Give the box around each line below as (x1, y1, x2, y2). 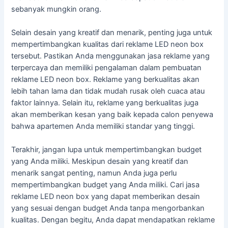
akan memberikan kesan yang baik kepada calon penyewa (11, 109, 214, 119)
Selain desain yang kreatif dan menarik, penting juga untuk (11, 27, 213, 37)
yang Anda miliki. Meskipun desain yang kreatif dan (11, 157, 189, 166)
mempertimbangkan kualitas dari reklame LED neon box (11, 39, 204, 49)
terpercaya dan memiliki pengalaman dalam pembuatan (11, 63, 202, 72)
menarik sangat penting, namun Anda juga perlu (11, 168, 177, 178)
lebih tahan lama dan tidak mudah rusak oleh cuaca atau (11, 86, 205, 96)
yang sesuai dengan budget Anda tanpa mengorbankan (11, 204, 205, 213)
